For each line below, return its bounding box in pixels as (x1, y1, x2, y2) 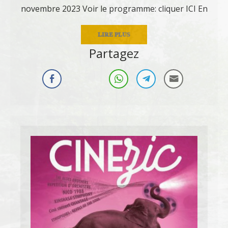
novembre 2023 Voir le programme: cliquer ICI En (20, 3, 208, 15)
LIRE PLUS (98, 30, 130, 39)
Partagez (89, 45, 139, 62)
